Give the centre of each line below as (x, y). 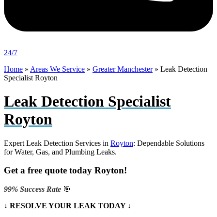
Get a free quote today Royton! (65, 170)
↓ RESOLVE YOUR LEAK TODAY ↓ (68, 206)
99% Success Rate (33, 189)
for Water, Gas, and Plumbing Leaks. (60, 152)
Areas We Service (57, 69)
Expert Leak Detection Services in (57, 143)
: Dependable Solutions (169, 143)
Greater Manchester (123, 69)
